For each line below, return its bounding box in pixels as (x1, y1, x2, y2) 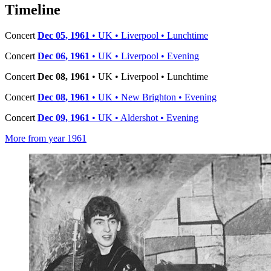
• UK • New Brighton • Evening (90, 91, 217, 102)
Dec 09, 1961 (38, 112, 90, 123)
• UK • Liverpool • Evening (90, 50, 199, 61)
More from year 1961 (5, 132, 87, 143)
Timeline (5, 2, 60, 18)
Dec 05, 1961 (38, 30, 90, 41)
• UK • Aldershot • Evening (90, 112, 198, 123)
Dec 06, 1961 (38, 50, 90, 61)
